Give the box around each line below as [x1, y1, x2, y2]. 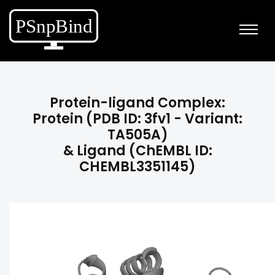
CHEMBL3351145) [79, 157, 196, 176]
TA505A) [107, 125, 168, 144]
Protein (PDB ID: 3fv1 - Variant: [33, 109, 242, 128]
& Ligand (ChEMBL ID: [63, 141, 212, 160]
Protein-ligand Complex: [50, 93, 225, 112]
